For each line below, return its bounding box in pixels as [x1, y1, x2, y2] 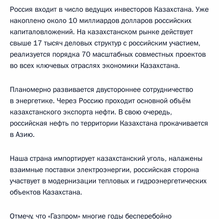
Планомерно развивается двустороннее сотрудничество [10, 84, 193, 94]
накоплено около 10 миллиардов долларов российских [10, 15, 192, 25]
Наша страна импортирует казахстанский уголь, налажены [10, 153, 202, 163]
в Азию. [10, 129, 35, 139]
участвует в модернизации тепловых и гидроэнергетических [10, 175, 207, 186]
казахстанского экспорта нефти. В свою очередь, [10, 107, 172, 117]
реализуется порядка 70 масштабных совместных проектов [10, 49, 206, 59]
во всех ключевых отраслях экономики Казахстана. [10, 60, 180, 70]
